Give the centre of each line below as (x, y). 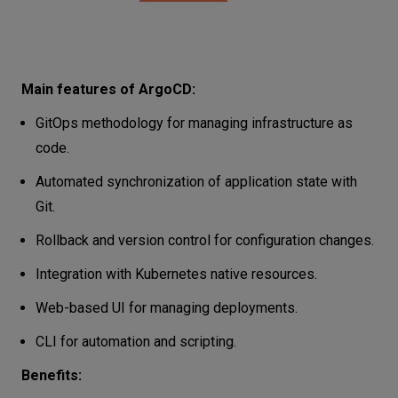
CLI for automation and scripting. (136, 341)
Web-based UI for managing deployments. (167, 307)
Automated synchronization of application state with (196, 181)
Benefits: (52, 375)
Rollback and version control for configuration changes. (205, 240)
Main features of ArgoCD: (108, 89)
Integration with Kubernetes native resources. (176, 274)
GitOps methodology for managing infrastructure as (194, 123)
